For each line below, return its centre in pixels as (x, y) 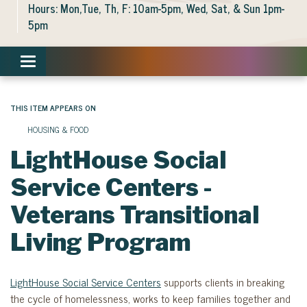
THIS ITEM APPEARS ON (53, 108)
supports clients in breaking (223, 282)
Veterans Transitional (135, 215)
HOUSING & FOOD (58, 130)
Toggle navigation (66, 63)
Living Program (100, 242)
